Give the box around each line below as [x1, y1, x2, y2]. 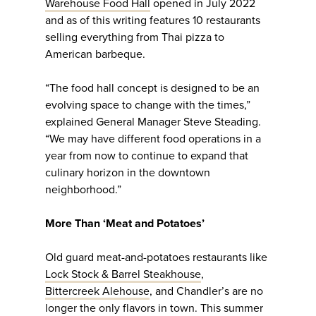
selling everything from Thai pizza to [45, 30, 224, 45]
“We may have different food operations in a [45, 132, 261, 147]
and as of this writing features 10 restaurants [45, 13, 260, 28]
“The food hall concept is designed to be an [45, 81, 260, 96]
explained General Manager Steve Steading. [45, 115, 261, 130]
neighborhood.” [45, 183, 121, 197]
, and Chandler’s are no [150, 284, 263, 299]
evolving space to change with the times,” [45, 98, 250, 113]
